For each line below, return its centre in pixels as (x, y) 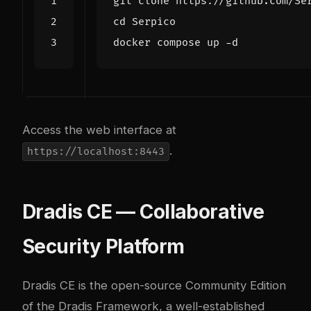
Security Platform (103, 247)
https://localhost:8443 (95, 152)
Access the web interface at (99, 130)
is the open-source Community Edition (180, 286)
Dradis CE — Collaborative (143, 212)
